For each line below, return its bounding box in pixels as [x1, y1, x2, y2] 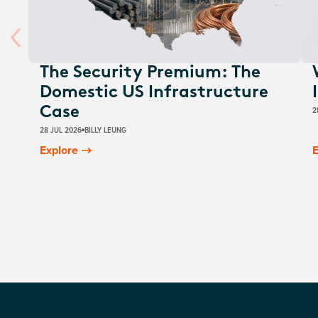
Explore [40, 142, 78, 159]
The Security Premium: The [40, 65, 261, 82]
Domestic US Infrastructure [40, 84, 268, 102]
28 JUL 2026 [40, 124, 82, 136]
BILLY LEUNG [84, 124, 126, 136]
